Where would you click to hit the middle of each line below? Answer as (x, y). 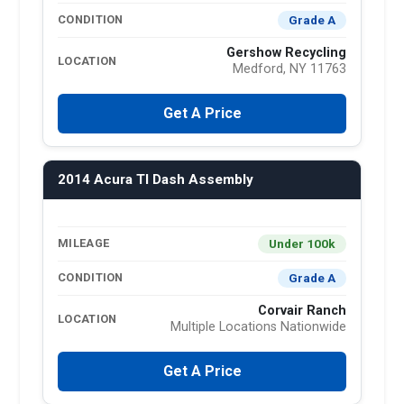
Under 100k (302, 243)
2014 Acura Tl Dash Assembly (156, 179)
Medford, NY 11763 (289, 69)
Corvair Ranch (302, 310)
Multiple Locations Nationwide (258, 326)
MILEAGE (84, 243)
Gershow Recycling (286, 52)
